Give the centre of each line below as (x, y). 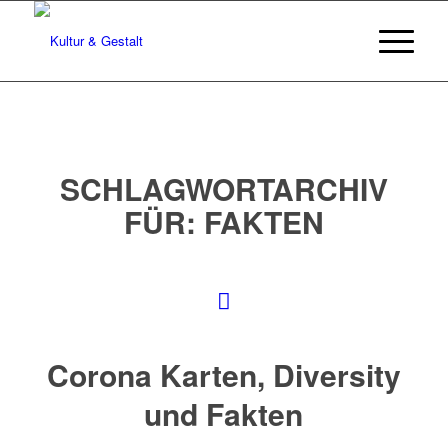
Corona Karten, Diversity (223, 374)
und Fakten (224, 413)
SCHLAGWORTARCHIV (223, 188)
